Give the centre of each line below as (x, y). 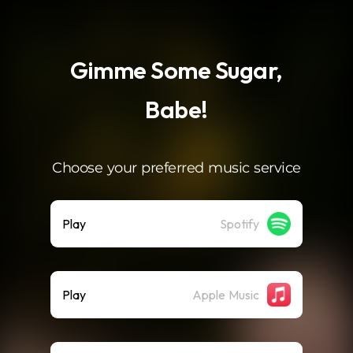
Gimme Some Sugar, (176, 70)
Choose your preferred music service (176, 168)
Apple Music (226, 295)
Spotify (240, 224)
